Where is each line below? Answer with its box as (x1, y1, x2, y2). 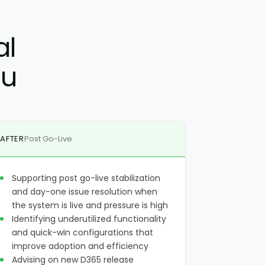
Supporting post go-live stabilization (12, 172, 161, 184)
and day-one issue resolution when (12, 186, 158, 198)
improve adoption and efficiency (12, 240, 149, 252)
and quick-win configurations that (12, 227, 154, 238)
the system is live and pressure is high (12, 199, 169, 211)
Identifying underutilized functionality (12, 213, 167, 225)
